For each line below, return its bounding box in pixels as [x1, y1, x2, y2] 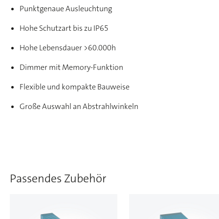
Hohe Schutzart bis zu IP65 [20, 23, 109, 33]
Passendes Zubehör [10, 171, 107, 186]
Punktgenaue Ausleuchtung [20, 3, 112, 14]
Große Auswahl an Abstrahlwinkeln [20, 101, 138, 111]
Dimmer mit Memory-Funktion [20, 62, 123, 72]
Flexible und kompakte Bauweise [20, 82, 130, 92]
